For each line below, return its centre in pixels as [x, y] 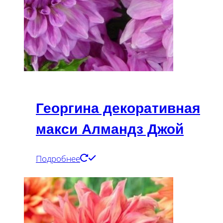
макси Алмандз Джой [110, 129]
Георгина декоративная [118, 109]
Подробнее [58, 158]
